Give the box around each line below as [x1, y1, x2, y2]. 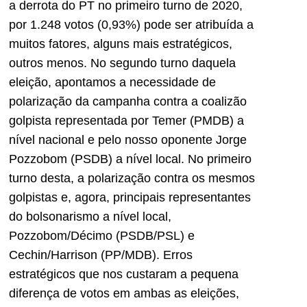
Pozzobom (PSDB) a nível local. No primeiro [9, 151, 251, 166]
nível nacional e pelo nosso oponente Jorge [9, 132, 247, 147]
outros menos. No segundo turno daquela [9, 56, 236, 70]
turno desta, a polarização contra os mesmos [9, 171, 255, 185]
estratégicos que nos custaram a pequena [9, 267, 238, 281]
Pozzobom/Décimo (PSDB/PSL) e [9, 228, 195, 243]
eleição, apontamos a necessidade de [9, 75, 216, 89]
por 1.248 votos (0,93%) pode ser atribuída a [9, 17, 254, 32]
